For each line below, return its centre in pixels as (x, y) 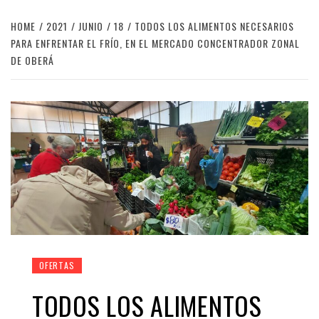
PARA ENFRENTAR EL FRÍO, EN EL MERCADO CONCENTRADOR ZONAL (155, 43)
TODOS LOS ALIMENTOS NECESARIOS (214, 26)
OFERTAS (57, 266)
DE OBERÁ (32, 60)
